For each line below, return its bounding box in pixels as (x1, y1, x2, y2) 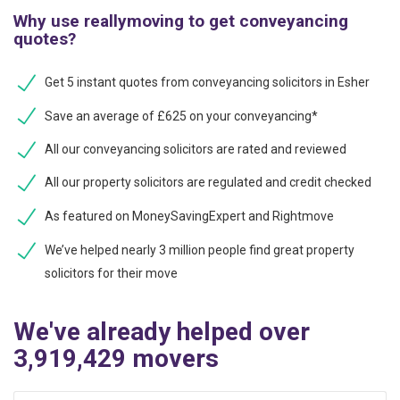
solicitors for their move (45, 265, 178, 280)
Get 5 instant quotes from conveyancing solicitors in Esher (45, 74, 370, 89)
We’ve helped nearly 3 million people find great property (45, 242, 354, 257)
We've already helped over (13, 316, 310, 346)
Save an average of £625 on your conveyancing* (45, 108, 318, 123)
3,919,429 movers (13, 343, 219, 373)
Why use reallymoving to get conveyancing (13, 10, 348, 31)
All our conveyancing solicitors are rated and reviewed (45, 142, 346, 157)
